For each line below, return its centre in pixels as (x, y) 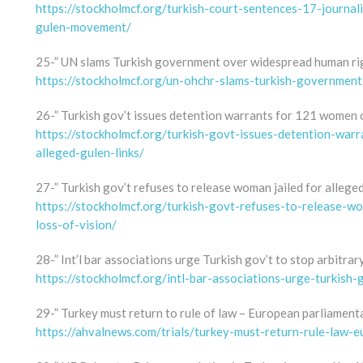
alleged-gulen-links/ (90, 152)
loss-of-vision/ (76, 224)
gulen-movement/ (83, 27)
